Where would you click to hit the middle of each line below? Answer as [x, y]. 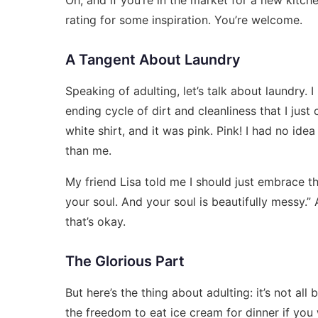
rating [81, 20]
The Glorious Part [125, 261]
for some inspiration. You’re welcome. [199, 20]
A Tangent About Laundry [153, 59]
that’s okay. [95, 221]
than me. [88, 150]
